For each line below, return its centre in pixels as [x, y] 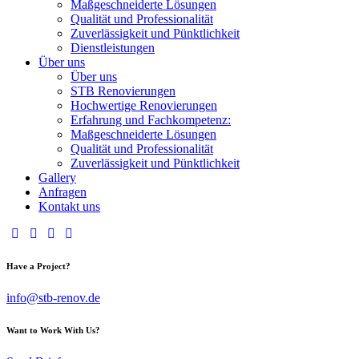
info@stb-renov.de [53, 297]
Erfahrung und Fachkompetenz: [151, 119]
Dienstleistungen [113, 47]
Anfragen [63, 192]
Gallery [57, 177]
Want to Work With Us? [53, 330]
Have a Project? [38, 266]
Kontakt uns [69, 206]
